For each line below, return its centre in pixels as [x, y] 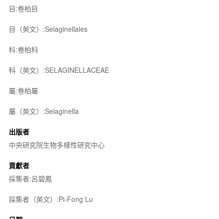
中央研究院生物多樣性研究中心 [56, 144]
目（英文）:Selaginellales [48, 29]
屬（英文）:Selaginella [44, 111]
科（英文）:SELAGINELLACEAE [59, 70]
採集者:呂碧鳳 [30, 178]
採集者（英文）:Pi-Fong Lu [51, 199]
